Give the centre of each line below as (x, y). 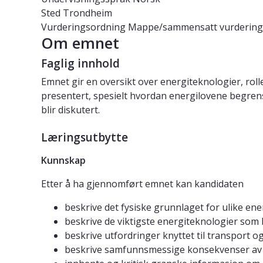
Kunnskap (63, 161)
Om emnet (80, 43)
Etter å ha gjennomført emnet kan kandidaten (142, 184)
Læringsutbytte (85, 138)
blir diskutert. (70, 110)
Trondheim (86, 13)
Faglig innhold (80, 64)
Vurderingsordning (83, 27)
